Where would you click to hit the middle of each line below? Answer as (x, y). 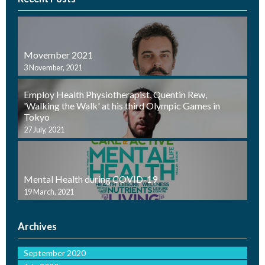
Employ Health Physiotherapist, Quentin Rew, (115, 94)
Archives (37, 227)
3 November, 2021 (53, 67)
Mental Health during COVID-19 (91, 179)
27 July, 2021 (44, 130)
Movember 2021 (58, 54)
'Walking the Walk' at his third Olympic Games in (122, 105)
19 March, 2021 (49, 192)
